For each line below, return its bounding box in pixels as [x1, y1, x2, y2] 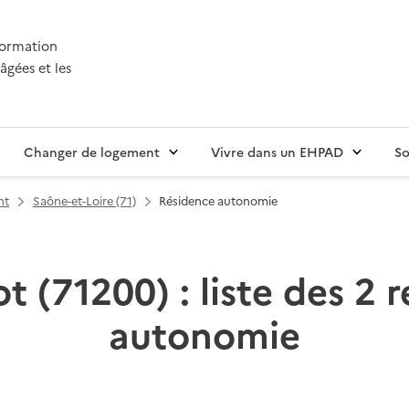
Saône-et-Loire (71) [32, 193, 136, 209]
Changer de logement [24, 142, 160, 162]
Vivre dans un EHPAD [211, 142, 343, 162]
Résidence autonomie [159, 193, 278, 209]
